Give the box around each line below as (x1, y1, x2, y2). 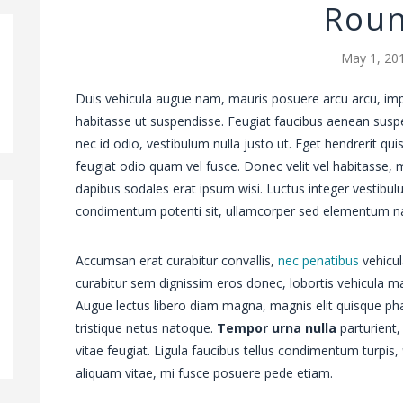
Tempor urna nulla (217, 319, 336, 337)
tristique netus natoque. (76, 319, 217, 337)
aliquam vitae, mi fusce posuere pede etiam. (76, 364, 333, 382)
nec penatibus (278, 252, 359, 270)
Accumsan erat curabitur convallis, (76, 252, 278, 270)
